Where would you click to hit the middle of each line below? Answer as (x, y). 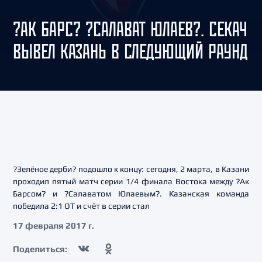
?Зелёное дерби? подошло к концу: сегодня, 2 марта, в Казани (131, 169)
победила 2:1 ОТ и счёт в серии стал (81, 206)
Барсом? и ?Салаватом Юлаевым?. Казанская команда (131, 194)
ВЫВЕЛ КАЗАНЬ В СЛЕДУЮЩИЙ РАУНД (130, 51)
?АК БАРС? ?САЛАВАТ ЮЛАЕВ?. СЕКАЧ (130, 29)
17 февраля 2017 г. (54, 225)
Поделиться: (40, 249)
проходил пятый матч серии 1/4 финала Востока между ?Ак (131, 181)
